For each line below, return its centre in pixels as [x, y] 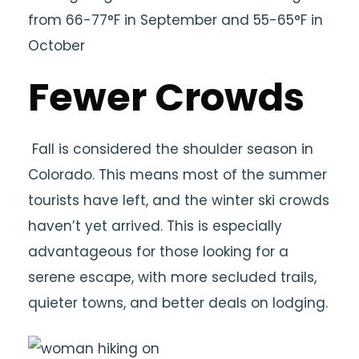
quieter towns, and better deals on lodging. [178, 303]
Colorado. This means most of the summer [177, 175]
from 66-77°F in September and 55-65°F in [175, 20]
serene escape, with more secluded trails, [172, 277]
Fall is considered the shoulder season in [171, 149]
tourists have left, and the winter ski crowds [179, 200]
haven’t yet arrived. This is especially [155, 226]
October [56, 46]
